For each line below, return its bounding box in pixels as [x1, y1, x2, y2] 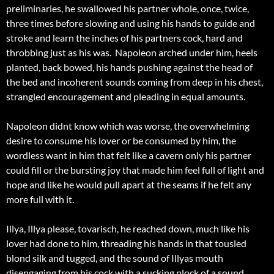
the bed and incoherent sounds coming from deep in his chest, [6, 76, 263, 88]
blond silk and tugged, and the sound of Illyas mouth [6, 252, 223, 264]
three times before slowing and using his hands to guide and [6, 17, 255, 29]
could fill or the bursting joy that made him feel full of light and [6, 164, 264, 176]
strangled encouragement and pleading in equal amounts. [6, 91, 245, 103]
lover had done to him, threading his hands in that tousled [6, 237, 246, 250]
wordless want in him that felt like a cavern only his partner [6, 149, 251, 161]
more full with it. [6, 193, 78, 206]
